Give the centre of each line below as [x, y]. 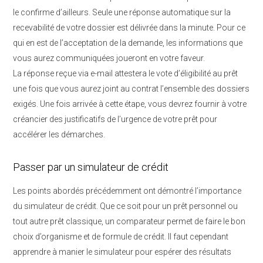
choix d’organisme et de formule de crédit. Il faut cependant [121, 237]
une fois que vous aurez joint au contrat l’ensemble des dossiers [131, 89]
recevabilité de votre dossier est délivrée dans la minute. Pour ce [129, 28]
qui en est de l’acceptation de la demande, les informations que [128, 43]
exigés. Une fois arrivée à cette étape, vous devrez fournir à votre [130, 104]
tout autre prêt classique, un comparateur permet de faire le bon [129, 221]
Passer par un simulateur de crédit [91, 167]
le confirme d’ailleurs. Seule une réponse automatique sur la [122, 12]
